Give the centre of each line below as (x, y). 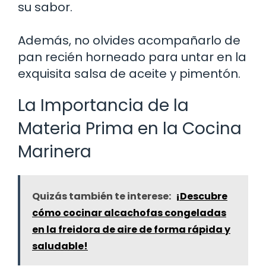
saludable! (60, 246)
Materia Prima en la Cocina (130, 128)
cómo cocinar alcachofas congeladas (129, 213)
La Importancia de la (103, 105)
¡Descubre (202, 196)
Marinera (55, 151)
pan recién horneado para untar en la (132, 57)
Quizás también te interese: (102, 196)
